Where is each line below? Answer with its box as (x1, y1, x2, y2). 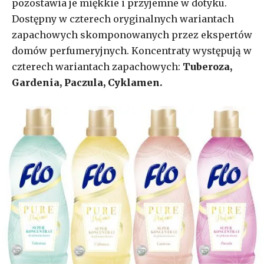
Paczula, (64, 76, 105, 88)
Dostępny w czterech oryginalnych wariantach (12, 12, 234, 25)
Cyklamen (108, 76, 160, 88)
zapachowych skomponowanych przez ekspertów (12, 28, 252, 41)
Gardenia (12, 76, 60, 88)
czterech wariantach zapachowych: (12, 60, 183, 72)
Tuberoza (183, 60, 230, 72)
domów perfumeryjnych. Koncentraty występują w (12, 44, 252, 57)
